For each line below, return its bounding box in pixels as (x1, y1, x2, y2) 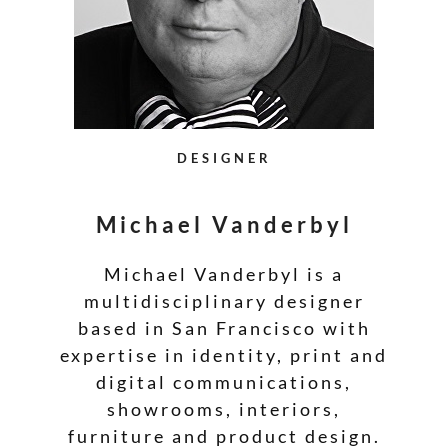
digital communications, (96, 370, 352, 393)
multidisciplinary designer (83, 289, 365, 312)
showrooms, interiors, (107, 397, 341, 420)
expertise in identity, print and (60, 343, 388, 366)
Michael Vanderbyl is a (104, 262, 344, 285)
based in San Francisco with (77, 316, 371, 339)
